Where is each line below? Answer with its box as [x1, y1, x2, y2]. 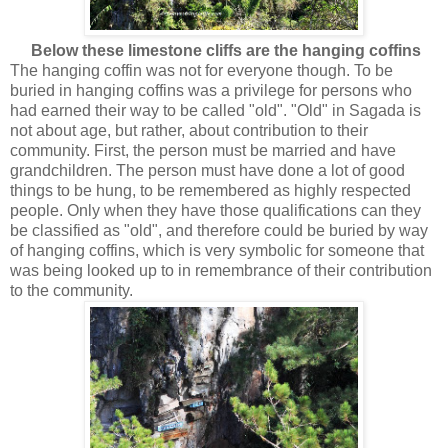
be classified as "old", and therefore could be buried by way [10, 221, 428, 239]
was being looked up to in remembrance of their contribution [10, 261, 432, 279]
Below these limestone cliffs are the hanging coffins [31, 41, 421, 59]
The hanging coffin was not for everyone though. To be [10, 61, 393, 79]
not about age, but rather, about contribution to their [10, 121, 368, 139]
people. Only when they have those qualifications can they [10, 201, 421, 219]
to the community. [10, 281, 133, 299]
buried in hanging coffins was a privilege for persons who [10, 81, 412, 99]
